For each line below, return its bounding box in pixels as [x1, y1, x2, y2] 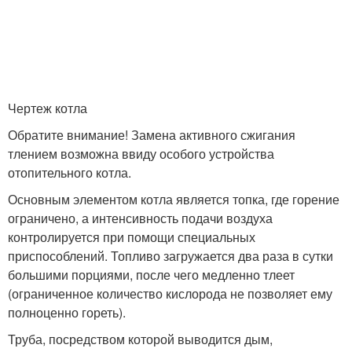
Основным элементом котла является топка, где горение [8, 190, 339, 208]
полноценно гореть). [8, 303, 126, 321]
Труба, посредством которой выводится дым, [8, 330, 273, 348]
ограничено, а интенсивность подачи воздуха [8, 209, 273, 227]
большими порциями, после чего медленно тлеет [8, 266, 295, 284]
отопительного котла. [8, 163, 131, 181]
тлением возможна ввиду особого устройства [8, 145, 274, 163]
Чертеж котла [8, 99, 87, 117]
